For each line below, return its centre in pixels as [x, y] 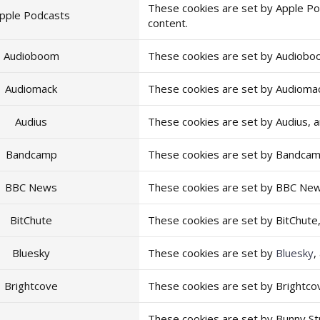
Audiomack [31, 89]
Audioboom [31, 56]
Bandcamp [31, 155]
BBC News [31, 187]
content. [168, 23]
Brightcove [31, 286]
